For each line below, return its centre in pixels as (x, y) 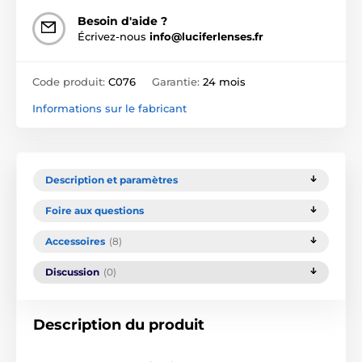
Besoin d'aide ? (122, 21)
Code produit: (70, 81)
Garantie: (177, 81)
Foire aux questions (95, 210)
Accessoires (75, 241)
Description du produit (119, 324)
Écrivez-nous (114, 36)
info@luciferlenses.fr (206, 36)
